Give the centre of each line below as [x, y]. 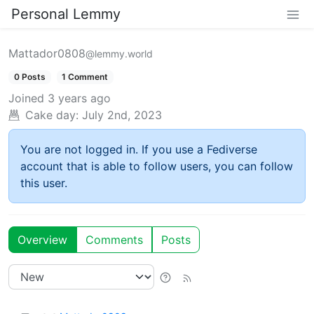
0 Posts [29, 77]
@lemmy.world [119, 54]
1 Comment [85, 77]
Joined [26, 98]
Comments [114, 240]
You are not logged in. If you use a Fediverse [139, 150]
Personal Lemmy [66, 14]
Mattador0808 [47, 53]
